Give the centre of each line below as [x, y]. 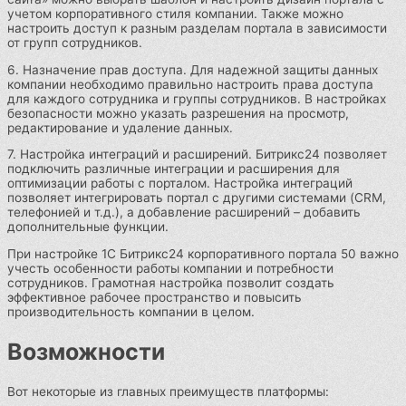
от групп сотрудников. [75, 43]
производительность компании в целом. [131, 312]
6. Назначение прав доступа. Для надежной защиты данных [193, 69]
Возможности [86, 351]
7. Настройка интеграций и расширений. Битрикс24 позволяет [197, 155]
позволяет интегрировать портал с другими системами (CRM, [197, 198]
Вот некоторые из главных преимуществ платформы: [168, 391]
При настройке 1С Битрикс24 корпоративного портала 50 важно [203, 254]
